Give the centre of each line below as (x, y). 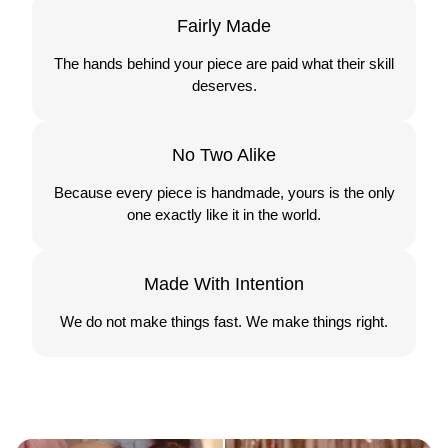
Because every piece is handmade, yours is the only (224, 192)
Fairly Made (224, 25)
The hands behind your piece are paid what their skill (224, 63)
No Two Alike (224, 154)
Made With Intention (224, 283)
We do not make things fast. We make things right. (224, 321)
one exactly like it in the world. (224, 214)
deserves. (224, 85)
